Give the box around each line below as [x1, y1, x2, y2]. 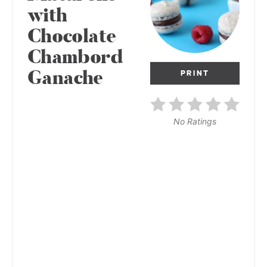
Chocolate [27, 24, 116, 50]
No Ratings [173, 116, 216, 127]
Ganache [27, 66, 103, 92]
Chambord [27, 45, 122, 71]
